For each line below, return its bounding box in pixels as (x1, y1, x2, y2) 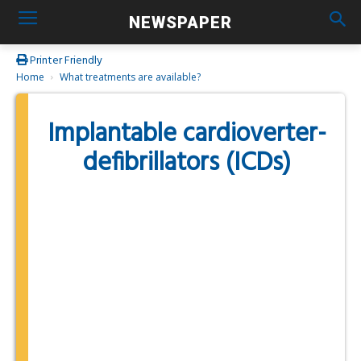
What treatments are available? (60, 70, 201, 84)
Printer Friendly (27, 52, 102, 70)
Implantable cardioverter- (47, 114, 326, 155)
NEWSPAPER (128, 12, 232, 32)
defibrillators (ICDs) (82, 143, 291, 184)
